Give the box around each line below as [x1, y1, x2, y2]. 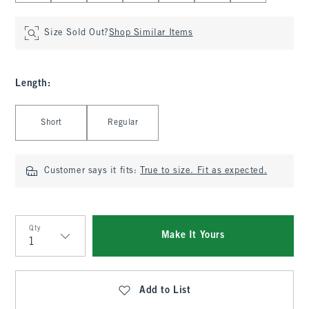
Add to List [139, 286, 191, 295]
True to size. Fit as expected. [140, 167, 268, 175]
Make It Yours [161, 231, 225, 240]
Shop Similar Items [108, 29, 193, 37]
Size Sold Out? [44, 29, 109, 37]
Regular [108, 119, 139, 127]
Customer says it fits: [44, 167, 141, 175]
